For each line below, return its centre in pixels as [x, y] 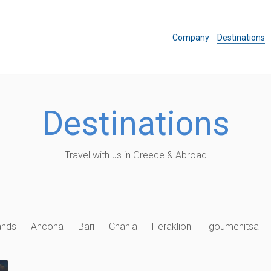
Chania [123, 227]
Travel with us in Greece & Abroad [135, 155]
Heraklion [171, 227]
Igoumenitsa [232, 227]
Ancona [47, 227]
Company [191, 37]
